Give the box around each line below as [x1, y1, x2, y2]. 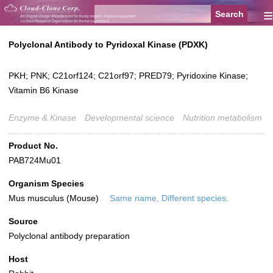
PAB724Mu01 [9, 155, 61, 166]
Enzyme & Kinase [9, 113, 76, 123]
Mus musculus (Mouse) [9, 193, 101, 204]
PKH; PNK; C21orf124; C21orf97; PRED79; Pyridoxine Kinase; [9, 71, 248, 81]
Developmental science [85, 113, 174, 123]
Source [9, 216, 38, 227]
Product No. [9, 141, 58, 151]
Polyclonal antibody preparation [9, 231, 130, 241]
